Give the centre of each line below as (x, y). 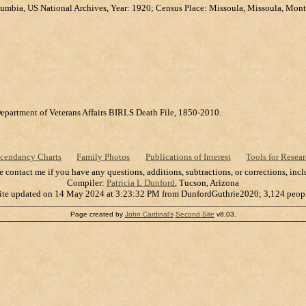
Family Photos (103, 156)
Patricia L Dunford (141, 183)
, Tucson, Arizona (207, 183)
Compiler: (87, 183)
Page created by (97, 214)
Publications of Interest (188, 156)
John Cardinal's (149, 214)
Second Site (195, 214)
